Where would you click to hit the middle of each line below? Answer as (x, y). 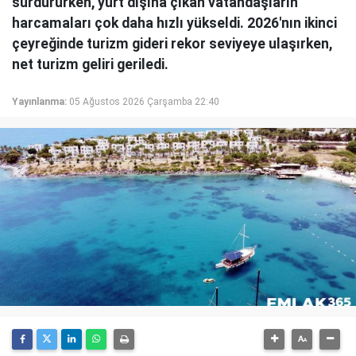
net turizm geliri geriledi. (90, 64)
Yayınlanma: (39, 101)
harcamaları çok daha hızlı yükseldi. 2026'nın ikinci (174, 23)
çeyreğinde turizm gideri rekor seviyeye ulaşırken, (172, 43)
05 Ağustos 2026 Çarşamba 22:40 (144, 101)
